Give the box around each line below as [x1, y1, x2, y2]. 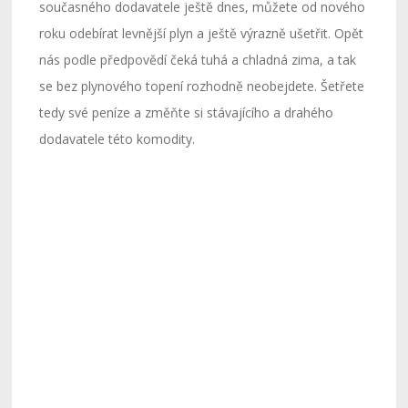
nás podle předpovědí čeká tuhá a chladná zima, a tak [39, 51, 357, 68]
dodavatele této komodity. [39, 130, 196, 148]
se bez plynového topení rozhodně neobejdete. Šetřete [39, 77, 365, 95]
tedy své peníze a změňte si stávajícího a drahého [39, 104, 334, 121]
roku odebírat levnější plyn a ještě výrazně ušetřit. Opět [39, 25, 364, 42]
